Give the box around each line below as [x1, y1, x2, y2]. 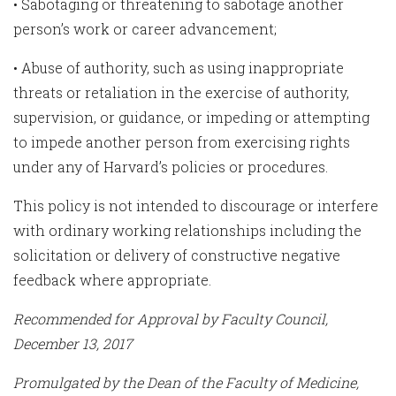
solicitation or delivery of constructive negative [13, 246, 340, 264]
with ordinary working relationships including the [13, 221, 362, 240]
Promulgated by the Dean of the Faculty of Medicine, [13, 373, 359, 392]
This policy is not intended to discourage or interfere [13, 196, 378, 215]
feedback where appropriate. [13, 270, 211, 289]
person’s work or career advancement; [13, 19, 277, 38]
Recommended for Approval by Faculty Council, [13, 309, 328, 328]
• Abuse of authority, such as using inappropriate [13, 58, 344, 77]
